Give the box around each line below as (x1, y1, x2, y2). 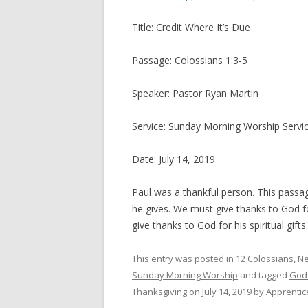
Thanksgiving (132, 285, 187, 298)
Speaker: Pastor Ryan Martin (132, 87, 258, 100)
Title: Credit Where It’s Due (132, 21, 250, 34)
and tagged (238, 269, 289, 281)
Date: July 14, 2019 (132, 153, 215, 166)
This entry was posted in (132, 252, 236, 265)
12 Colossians (236, 252, 294, 265)
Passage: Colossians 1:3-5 (132, 54, 247, 67)
